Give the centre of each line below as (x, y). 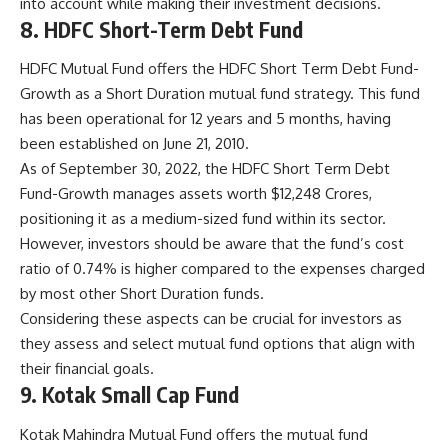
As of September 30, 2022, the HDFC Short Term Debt (205, 168)
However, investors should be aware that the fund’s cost (212, 243)
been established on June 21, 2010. (134, 143)
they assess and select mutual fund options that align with (217, 343)
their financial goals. (87, 368)
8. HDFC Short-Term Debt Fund (161, 29)
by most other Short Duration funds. (142, 293)
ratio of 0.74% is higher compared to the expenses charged (222, 268)
